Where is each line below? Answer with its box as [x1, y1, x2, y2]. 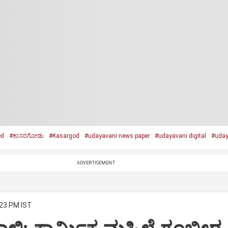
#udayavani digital [154, 132, 206, 139]
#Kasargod [48, 132, 79, 139]
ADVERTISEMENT [76, 160, 115, 165]
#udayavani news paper [84, 132, 150, 139]
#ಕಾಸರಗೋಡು [9, 132, 44, 139]
